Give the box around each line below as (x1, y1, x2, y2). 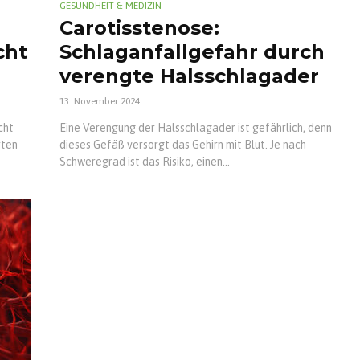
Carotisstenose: (59, 16, 219, 40)
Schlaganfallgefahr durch (59, 40, 325, 64)
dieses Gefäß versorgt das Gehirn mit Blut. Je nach (59, 138, 306, 152)
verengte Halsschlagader (59, 64, 319, 88)
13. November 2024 (59, 96, 140, 108)
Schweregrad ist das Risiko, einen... (59, 155, 230, 169)
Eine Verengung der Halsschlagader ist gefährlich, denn (59, 121, 332, 135)
